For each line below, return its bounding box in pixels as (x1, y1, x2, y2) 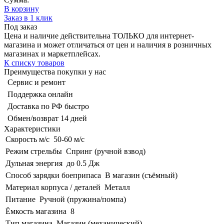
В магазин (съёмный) (105, 170, 177, 179)
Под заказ (4, 22, 37, 31)
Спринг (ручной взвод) (66, 146, 145, 155)
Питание (5, 194, 35, 203)
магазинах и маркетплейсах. (4, 49, 100, 58)
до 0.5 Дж (66, 158, 99, 167)
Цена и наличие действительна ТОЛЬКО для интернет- (4, 31, 194, 40)
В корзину (4, 4, 39, 13)
